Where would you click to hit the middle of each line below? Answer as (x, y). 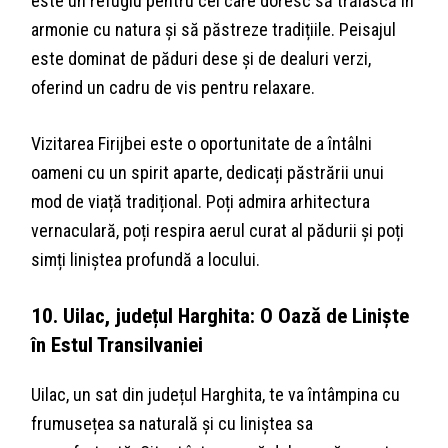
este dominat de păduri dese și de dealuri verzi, (201, 59)
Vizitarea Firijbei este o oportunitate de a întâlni (202, 144)
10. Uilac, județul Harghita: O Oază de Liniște (220, 316)
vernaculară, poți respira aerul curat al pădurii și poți (218, 231)
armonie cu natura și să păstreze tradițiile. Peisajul (214, 30)
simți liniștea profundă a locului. (146, 260)
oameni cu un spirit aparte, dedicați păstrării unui (208, 173)
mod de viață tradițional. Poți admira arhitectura (201, 202)
